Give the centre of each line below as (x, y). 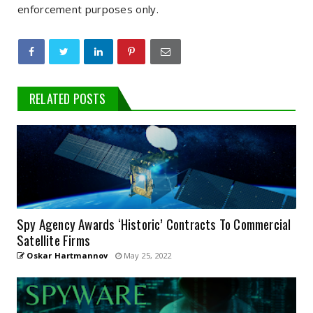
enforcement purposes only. (88, 9)
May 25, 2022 (147, 256)
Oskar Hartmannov (66, 256)
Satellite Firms (53, 240)
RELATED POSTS (68, 99)
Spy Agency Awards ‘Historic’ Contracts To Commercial (154, 224)
